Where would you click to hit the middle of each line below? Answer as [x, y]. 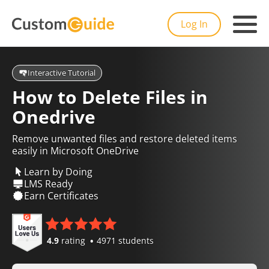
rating [73, 240]
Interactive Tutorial [62, 73]
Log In [194, 24]
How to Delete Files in [110, 97]
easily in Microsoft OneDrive [75, 151]
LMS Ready [48, 183]
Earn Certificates [61, 195]
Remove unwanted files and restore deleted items [125, 139]
